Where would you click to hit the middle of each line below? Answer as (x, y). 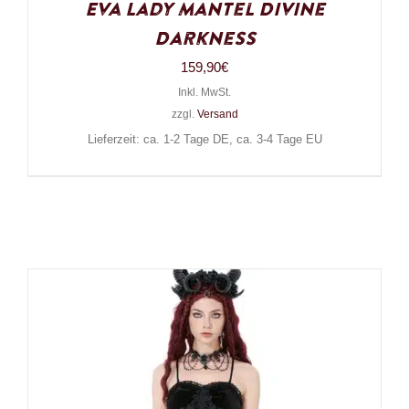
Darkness (204, 40)
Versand (217, 115)
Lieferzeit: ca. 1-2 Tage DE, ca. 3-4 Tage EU (204, 140)
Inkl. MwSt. (204, 93)
